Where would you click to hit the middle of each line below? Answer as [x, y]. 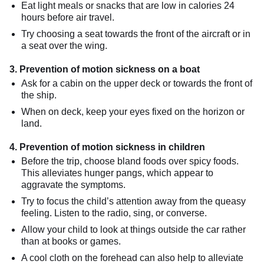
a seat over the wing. [64, 45]
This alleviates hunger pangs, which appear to [117, 173]
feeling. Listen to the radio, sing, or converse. [114, 213]
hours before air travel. [68, 17]
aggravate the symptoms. [73, 184]
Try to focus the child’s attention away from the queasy [133, 201]
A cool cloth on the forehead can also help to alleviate [132, 258]
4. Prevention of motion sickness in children [107, 147]
